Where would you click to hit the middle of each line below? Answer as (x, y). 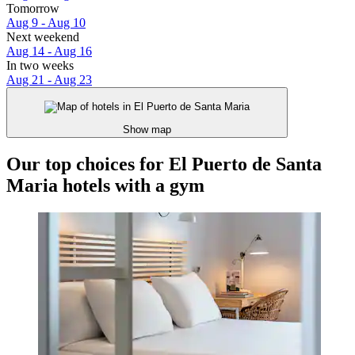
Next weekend (43, 37)
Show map (147, 129)
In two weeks (40, 66)
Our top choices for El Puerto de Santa (164, 164)
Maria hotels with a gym (105, 185)
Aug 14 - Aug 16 (49, 52)
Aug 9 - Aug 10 (46, 23)
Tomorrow (33, 9)
